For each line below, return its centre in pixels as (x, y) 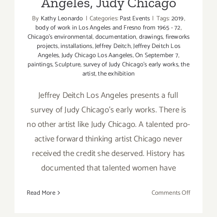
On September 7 (157, 55)
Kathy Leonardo (62, 18)
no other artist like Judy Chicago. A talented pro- (108, 124)
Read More (41, 193)
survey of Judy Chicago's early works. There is (108, 110)
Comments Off (171, 193)
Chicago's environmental (60, 37)
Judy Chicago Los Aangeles (97, 55)
